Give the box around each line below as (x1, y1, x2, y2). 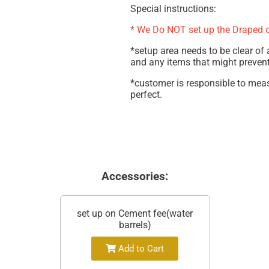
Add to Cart (116, 243, 165, 254)
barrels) (118, 219, 151, 231)
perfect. (130, 88, 162, 100)
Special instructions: (130, 2, 216, 14)
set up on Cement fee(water (77, 207, 193, 219)
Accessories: (101, 169, 169, 183)
